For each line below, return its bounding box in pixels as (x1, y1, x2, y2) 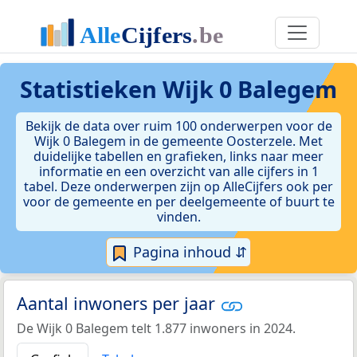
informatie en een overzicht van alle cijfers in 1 (38, 163, 319, 180)
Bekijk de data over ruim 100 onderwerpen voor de (25, 117, 332, 135)
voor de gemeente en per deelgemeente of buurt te (22, 193, 335, 210)
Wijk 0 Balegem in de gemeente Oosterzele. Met (34, 132, 323, 150)
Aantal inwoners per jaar (17, 292, 220, 316)
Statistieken (20, 73, 163, 104)
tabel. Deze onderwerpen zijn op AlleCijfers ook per (24, 178, 333, 195)
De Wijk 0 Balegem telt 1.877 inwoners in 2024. (17, 319, 296, 337)
